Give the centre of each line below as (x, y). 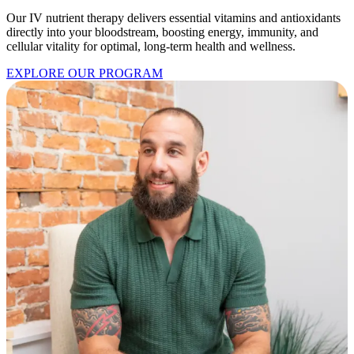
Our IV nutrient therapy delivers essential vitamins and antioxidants (173, 18)
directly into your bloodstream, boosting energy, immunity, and (162, 32)
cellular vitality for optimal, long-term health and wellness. (151, 47)
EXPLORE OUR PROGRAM (85, 73)
